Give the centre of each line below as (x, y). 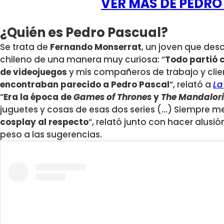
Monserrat (118, 47)
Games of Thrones (112, 97)
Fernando (71, 47)
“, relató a (191, 85)
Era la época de (38, 97)
